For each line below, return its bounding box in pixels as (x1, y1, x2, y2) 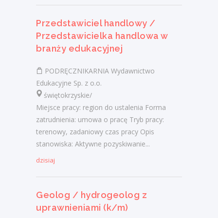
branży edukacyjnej (36, 43, 123, 54)
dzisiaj (36, 156, 55, 165)
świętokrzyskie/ (36, 91, 92, 100)
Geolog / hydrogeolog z (36, 190, 147, 200)
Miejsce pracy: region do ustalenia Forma (36, 103, 166, 112)
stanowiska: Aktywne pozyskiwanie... (36, 139, 150, 149)
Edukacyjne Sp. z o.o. (36, 78, 102, 88)
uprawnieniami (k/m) (36, 202, 128, 213)
